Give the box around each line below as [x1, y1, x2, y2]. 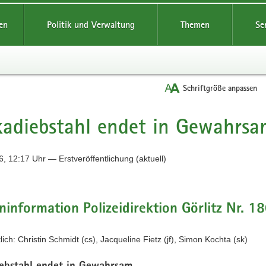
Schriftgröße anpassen [183, 83, 257, 93]
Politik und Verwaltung [46, 19, 135, 30]
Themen [180, 19, 210, 30]
